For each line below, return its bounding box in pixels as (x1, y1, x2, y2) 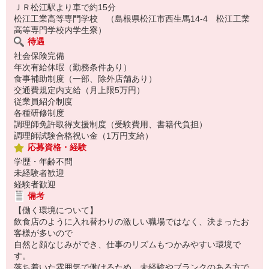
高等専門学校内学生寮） (14, 25, 106, 35)
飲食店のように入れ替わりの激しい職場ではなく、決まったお (14, 217, 249, 226)
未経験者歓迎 (14, 168, 64, 178)
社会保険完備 (14, 51, 64, 61)
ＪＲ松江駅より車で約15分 (14, 2, 116, 12)
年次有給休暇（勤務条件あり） (14, 62, 131, 72)
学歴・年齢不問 (14, 157, 73, 166)
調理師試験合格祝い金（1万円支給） (14, 131, 153, 141)
